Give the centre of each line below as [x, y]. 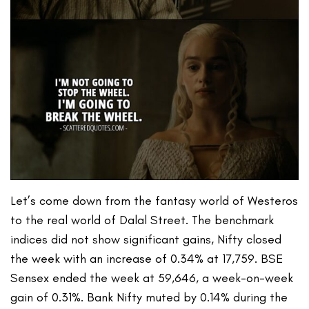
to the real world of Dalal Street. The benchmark [142, 220]
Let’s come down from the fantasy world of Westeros [154, 201]
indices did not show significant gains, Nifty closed [146, 240]
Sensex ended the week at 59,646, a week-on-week [152, 278]
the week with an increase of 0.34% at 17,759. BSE [147, 259]
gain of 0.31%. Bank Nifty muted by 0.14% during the [149, 298]
